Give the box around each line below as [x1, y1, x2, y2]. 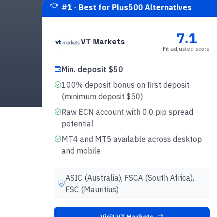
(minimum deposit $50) [62, 92, 143, 102]
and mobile [62, 146, 101, 156]
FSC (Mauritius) [65, 185, 119, 195]
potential [62, 119, 93, 129]
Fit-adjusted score [163, 46, 210, 53]
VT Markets [81, 36, 125, 46]
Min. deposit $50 [62, 64, 123, 75]
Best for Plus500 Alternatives [78, 2, 192, 13]
